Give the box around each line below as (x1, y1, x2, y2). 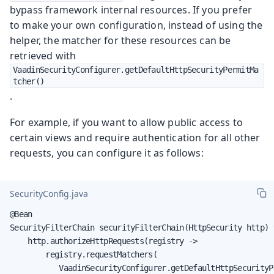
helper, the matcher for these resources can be (10, 33, 231, 47)
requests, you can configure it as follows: (10, 146, 204, 160)
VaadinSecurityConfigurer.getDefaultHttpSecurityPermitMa (13, 64, 259, 75)
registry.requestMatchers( (10, 249, 157, 259)
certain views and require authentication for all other (10, 130, 261, 144)
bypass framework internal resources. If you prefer (10, 2, 253, 17)
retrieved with (10, 48, 76, 62)
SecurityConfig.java (10, 188, 88, 200)
